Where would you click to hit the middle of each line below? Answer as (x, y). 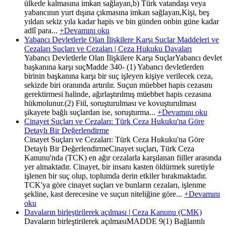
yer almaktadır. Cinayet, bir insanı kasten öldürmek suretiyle (119, 166)
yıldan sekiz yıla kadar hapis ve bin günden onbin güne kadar (122, 21)
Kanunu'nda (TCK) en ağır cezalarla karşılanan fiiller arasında (123, 157)
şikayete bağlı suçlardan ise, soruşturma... (91, 112)
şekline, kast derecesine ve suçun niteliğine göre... (104, 194)
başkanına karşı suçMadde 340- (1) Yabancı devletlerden (114, 67)
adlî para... (42, 30)
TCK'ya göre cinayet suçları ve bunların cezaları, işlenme (115, 185)
